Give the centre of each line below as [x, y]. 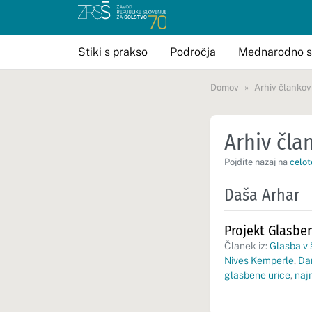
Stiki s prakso [113, 52]
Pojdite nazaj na [257, 162]
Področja [193, 52]
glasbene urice [257, 275]
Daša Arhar [262, 195]
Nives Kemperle [259, 260]
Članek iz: [247, 246]
